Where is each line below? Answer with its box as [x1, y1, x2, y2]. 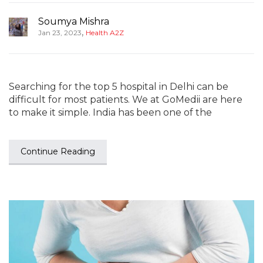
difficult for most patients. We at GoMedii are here [9, 94, 242, 105]
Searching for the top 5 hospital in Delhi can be [9, 81, 228, 92]
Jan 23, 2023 [38, 28, 82, 37]
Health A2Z [86, 28, 124, 37]
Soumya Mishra [38, 16, 109, 27]
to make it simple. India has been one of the [9, 107, 212, 118]
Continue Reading [21, 146, 95, 157]
